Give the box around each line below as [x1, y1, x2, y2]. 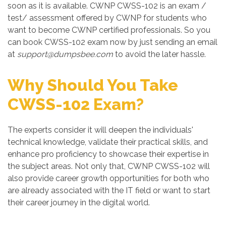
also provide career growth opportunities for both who [8, 174, 209, 183]
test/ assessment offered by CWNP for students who [8, 13, 207, 23]
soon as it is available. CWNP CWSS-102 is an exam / [8, 1, 206, 11]
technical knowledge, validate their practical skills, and [8, 137, 208, 147]
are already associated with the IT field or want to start [8, 186, 210, 195]
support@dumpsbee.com [17, 49, 113, 59]
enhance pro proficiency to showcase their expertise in [8, 149, 209, 159]
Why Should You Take [8, 76, 178, 94]
